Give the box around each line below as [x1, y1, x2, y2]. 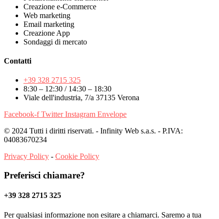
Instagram [65, 110, 95, 119]
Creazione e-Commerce [23, 2, 96, 11]
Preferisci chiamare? [4, 170, 85, 181]
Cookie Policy [55, 152, 99, 161]
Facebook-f [4, 110, 39, 119]
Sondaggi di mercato [23, 37, 87, 46]
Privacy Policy [4, 152, 49, 161]
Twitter [41, 110, 63, 119]
